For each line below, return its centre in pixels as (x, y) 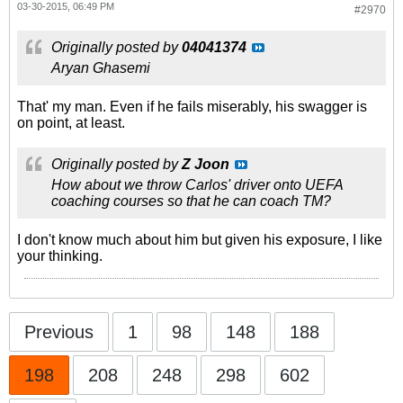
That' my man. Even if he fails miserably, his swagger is (192, 107)
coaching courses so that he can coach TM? (191, 201)
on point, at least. (71, 123)
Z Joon (206, 164)
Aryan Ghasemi (101, 68)
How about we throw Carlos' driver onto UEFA (197, 185)
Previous (59, 332)
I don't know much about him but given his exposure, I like (200, 240)
